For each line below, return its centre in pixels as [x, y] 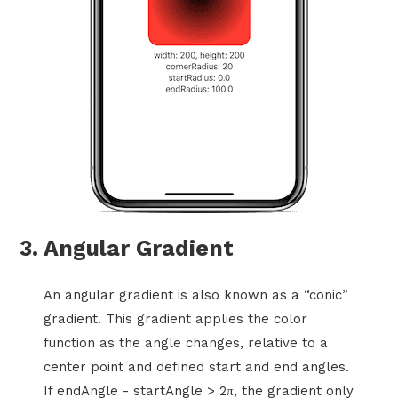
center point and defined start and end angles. [196, 367]
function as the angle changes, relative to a [185, 343]
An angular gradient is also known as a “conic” [195, 295]
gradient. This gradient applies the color [175, 319]
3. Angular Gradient [127, 248]
